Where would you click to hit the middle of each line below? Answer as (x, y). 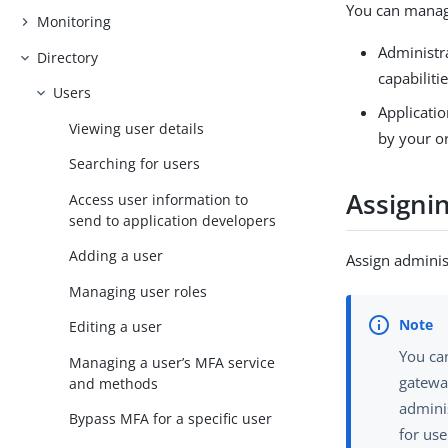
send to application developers (173, 220)
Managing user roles (138, 291)
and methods (114, 383)
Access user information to (159, 199)
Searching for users (135, 164)
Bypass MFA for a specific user (171, 419)
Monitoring (74, 22)
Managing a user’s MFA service (172, 362)
